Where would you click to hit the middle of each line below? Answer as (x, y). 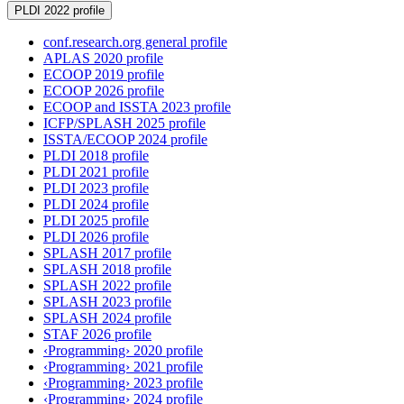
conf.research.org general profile (135, 42)
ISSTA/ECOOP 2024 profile (125, 140)
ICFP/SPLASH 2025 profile (124, 124)
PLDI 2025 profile (96, 221)
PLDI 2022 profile (60, 11)
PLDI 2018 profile (96, 156)
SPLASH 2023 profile (107, 302)
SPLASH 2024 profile (107, 318)
